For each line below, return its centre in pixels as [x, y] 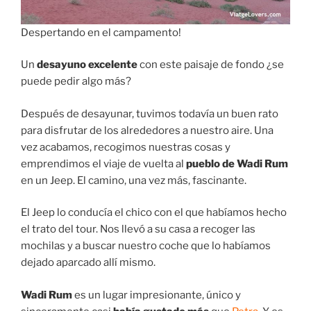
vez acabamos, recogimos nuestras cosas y [126, 147]
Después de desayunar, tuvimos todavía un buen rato [150, 114]
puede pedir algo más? [76, 82]
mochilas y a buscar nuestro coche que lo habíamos [146, 246]
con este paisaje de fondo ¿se [211, 65]
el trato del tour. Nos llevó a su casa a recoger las [138, 229]
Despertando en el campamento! [101, 32]
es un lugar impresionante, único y [157, 295]
